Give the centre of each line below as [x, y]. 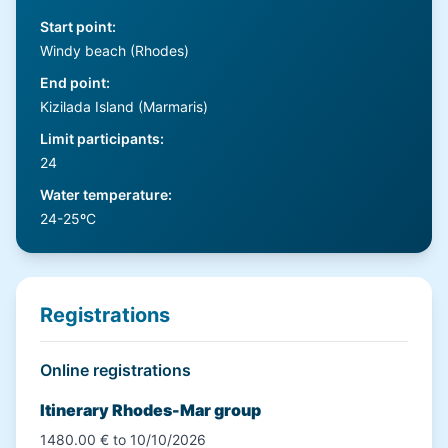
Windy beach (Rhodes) [114, 50]
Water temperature [104, 194]
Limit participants [100, 138]
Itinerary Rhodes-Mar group [150, 410]
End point [73, 82]
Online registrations [115, 370]
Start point [76, 26]
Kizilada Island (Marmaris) [124, 106]
